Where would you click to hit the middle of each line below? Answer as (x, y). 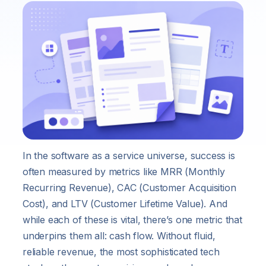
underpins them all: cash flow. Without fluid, (119, 235)
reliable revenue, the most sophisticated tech (121, 251)
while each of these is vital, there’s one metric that (132, 219)
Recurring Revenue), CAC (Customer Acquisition (129, 187)
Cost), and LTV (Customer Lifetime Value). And (125, 203)
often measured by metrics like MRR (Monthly (124, 171)
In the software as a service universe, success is (129, 155)
